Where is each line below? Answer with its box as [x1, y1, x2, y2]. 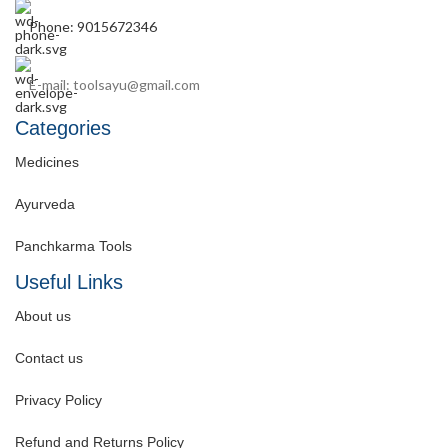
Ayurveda [15, 196, 75, 213]
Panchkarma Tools [15, 238, 132, 255]
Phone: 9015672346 [29, 17, 157, 35]
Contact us [15, 350, 83, 367]
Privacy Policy [15, 392, 102, 409]
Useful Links [15, 270, 123, 293]
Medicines [15, 154, 79, 171]
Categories [15, 116, 111, 139]
